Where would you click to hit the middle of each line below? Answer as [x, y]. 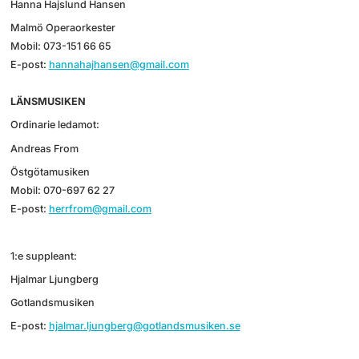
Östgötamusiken [50, 171]
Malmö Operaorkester [63, 27]
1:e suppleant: [43, 256]
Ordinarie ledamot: [54, 125]
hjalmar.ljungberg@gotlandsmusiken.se [144, 326]
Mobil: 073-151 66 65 [61, 46]
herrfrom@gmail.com [100, 208]
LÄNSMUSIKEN [48, 101]
